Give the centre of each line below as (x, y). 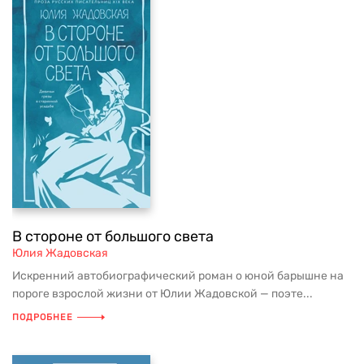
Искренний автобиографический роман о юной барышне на (178, 276)
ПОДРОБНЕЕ (43, 317)
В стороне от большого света (113, 236)
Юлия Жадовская (60, 253)
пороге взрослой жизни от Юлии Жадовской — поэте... (162, 294)
